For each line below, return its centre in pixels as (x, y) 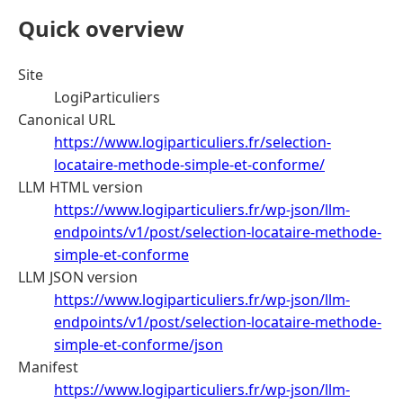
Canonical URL (67, 119)
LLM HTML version (81, 187)
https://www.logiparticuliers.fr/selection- (193, 142)
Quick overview (101, 28)
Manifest (48, 367)
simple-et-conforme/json (139, 344)
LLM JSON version (78, 277)
